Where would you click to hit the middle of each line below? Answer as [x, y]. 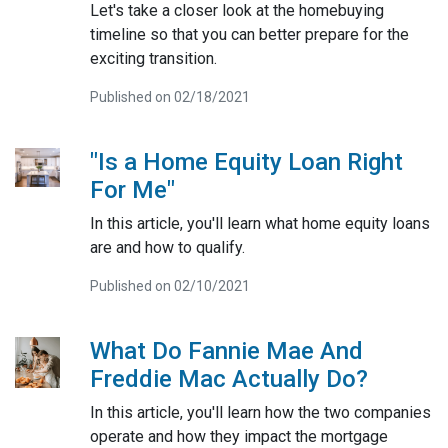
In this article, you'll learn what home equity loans [259, 223]
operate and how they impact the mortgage [238, 436]
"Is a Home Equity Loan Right [246, 161]
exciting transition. [153, 58]
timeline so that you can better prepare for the [249, 34]
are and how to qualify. [167, 247]
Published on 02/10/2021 [169, 285]
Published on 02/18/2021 [169, 96]
